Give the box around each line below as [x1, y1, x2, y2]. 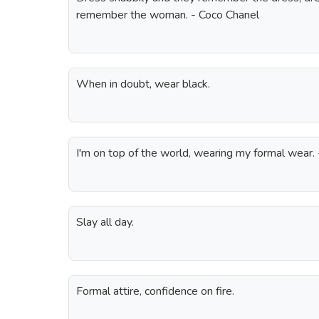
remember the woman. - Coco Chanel [76, 7, 259, 23]
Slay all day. [76, 214, 134, 230]
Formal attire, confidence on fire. [76, 283, 234, 299]
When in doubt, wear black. [76, 76, 210, 92]
